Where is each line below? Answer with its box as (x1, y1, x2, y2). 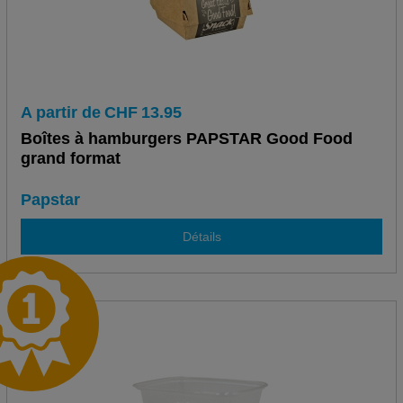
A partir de (20, 103, 101, 122)
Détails (182, 228, 221, 244)
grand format (20, 149, 121, 168)
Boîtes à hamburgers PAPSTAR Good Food (20, 130, 353, 148)
